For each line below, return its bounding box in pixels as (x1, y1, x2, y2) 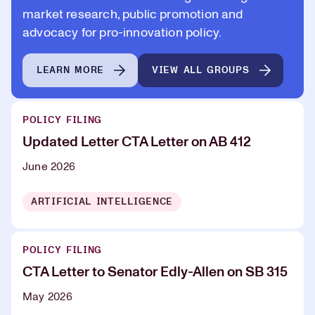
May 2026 (22, 290, 72, 302)
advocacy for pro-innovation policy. (22, 26, 222, 39)
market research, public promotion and (22, 8, 243, 21)
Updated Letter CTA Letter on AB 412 (22, 134, 251, 149)
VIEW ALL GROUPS (152, 65, 250, 76)
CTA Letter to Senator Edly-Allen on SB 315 (22, 264, 288, 279)
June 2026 (22, 160, 76, 172)
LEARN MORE (37, 65, 104, 76)
